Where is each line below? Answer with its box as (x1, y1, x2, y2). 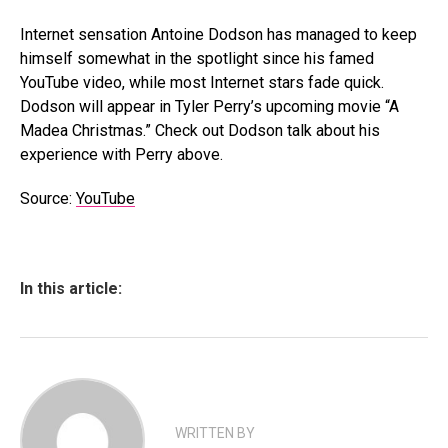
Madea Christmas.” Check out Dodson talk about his (20, 121, 380, 140)
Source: (20, 189, 76, 208)
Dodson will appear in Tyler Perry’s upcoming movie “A (20, 97, 399, 116)
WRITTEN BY (175, 425, 255, 441)
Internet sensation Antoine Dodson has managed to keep (20, 25, 417, 44)
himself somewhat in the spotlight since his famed (20, 49, 374, 68)
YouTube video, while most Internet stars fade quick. (20, 73, 384, 92)
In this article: (20, 279, 122, 298)
